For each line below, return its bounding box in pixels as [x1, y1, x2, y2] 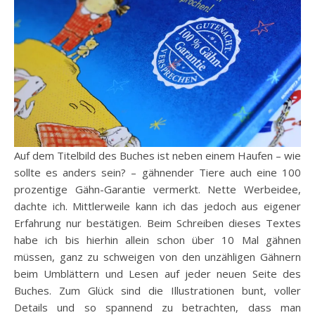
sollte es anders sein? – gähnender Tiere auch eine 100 [14, 165, 301, 179]
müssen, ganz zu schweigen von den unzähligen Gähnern [14, 249, 301, 264]
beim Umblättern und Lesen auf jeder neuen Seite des [14, 266, 301, 281]
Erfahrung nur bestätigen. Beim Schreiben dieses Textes [14, 215, 301, 230]
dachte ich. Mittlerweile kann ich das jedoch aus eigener [14, 198, 301, 213]
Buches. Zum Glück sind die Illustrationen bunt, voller [14, 283, 301, 297]
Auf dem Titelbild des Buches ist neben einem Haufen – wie [14, 148, 301, 162]
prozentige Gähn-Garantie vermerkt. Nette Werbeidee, [14, 181, 301, 196]
